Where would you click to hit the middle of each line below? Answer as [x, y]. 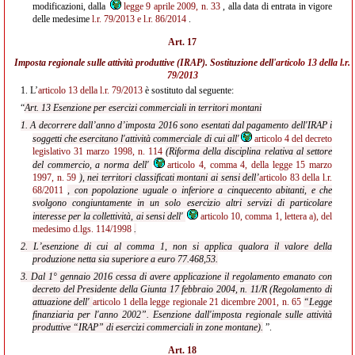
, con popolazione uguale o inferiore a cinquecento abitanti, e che [200, 190]
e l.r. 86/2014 [162, 19]
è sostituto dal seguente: [188, 90]
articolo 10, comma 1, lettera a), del [267, 216]
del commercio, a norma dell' [93, 165]
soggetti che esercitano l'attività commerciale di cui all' [136, 139]
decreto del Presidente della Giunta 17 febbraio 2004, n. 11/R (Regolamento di [182, 289]
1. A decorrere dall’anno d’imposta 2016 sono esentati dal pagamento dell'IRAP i [176, 125]
